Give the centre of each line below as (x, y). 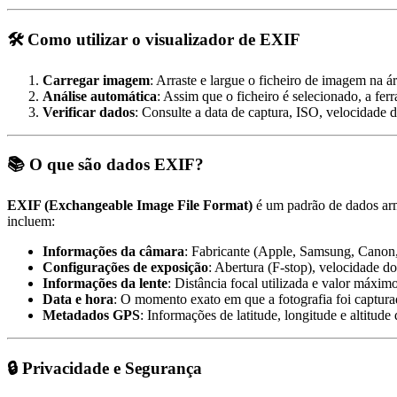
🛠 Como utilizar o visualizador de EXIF (154, 39)
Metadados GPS (91, 315)
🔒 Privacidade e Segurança (105, 368)
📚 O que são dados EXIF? (105, 165)
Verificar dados (89, 112)
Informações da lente (105, 284)
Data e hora (78, 300)
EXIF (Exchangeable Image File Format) (130, 206)
